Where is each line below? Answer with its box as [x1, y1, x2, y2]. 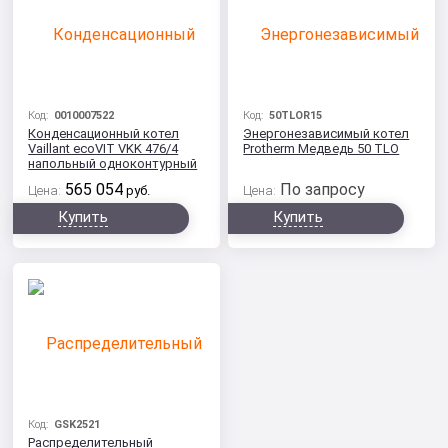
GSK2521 [54, 418, 101, 431]
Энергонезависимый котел [243, 126, 410, 141]
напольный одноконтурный [28, 156, 198, 171]
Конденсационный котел [28, 126, 180, 141]
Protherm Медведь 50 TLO [243, 141, 400, 156]
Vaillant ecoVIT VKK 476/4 [28, 141, 179, 156]
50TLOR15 [269, 109, 323, 122]
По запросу [280, 180, 366, 199]
